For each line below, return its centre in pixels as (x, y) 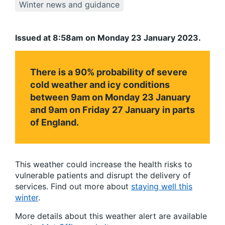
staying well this (162, 187)
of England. (55, 123)
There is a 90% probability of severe (109, 72)
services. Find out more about (73, 187)
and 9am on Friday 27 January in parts (113, 110)
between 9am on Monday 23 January (110, 97)
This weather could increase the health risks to (104, 164)
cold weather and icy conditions (100, 85)
